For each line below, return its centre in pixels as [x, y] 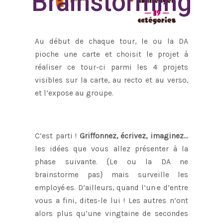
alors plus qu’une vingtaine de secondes [111, 213]
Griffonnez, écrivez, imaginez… [134, 136]
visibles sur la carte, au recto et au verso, [111, 80]
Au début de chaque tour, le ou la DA [111, 41]
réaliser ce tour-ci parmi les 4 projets [111, 67]
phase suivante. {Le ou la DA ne [111, 162]
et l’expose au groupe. [74, 93]
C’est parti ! [57, 136]
